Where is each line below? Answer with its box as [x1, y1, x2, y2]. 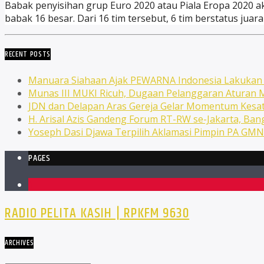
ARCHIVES [5, 237, 34, 249]
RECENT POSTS [5, 48, 51, 61]
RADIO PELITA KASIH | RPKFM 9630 [5, 203, 190, 225]
